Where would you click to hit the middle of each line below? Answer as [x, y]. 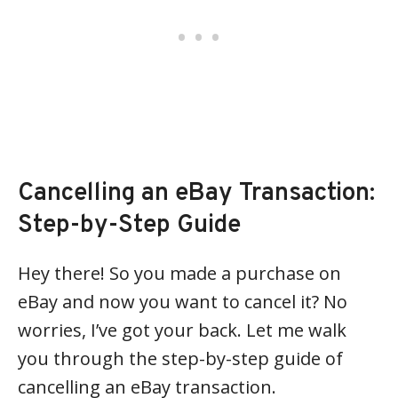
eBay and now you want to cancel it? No [183, 302]
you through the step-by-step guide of [180, 358]
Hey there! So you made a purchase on [179, 273]
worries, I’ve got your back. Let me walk [182, 330]
